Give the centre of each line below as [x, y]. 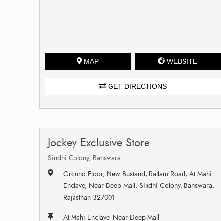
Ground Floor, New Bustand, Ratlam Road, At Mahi [138, 174]
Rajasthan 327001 [89, 197]
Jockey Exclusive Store [99, 142]
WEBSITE [182, 61]
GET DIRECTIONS [136, 86]
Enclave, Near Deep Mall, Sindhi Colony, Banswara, [139, 185]
